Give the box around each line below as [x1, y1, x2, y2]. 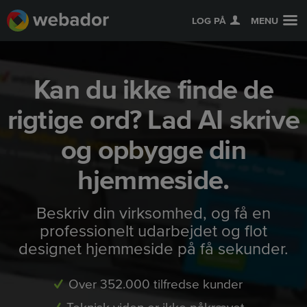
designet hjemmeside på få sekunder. [19, 238, 288, 259]
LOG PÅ [191, 15, 226, 27]
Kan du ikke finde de [34, 73, 273, 107]
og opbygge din [60, 134, 247, 167]
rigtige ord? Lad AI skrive [7, 103, 300, 137]
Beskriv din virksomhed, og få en [36, 203, 271, 223]
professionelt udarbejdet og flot [40, 221, 267, 241]
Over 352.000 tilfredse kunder [68, 276, 243, 293]
